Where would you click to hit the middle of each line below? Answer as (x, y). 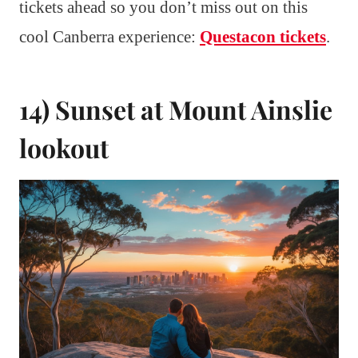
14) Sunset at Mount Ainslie (176, 109)
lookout (64, 148)
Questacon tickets (263, 37)
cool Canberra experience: (109, 37)
